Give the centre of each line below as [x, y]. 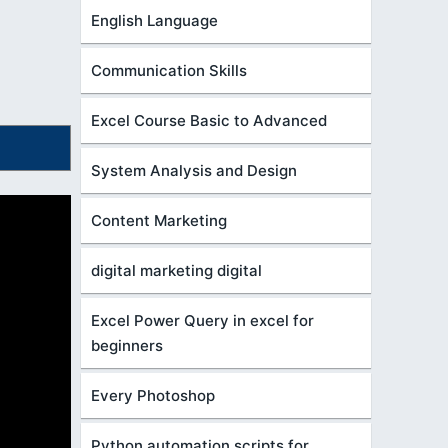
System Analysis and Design [194, 170]
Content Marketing [159, 220]
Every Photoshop [153, 395]
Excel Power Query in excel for [202, 320]
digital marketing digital [176, 270]
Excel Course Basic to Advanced [209, 120]
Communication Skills [169, 70]
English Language [154, 20]
